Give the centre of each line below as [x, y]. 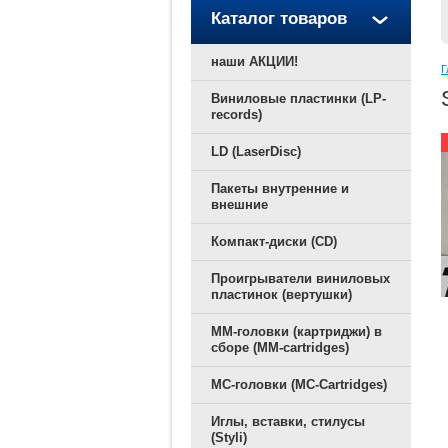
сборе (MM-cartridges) [280, 347]
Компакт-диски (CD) [274, 241]
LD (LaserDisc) [256, 151]
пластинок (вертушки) [281, 294]
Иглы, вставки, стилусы [288, 421]
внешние [239, 204]
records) [236, 114]
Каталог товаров [279, 18]
